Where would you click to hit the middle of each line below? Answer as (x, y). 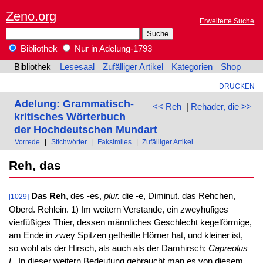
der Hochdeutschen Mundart (85, 129)
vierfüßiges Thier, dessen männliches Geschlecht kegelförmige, (130, 223)
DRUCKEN (237, 86)
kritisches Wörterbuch (70, 116)
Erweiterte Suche (227, 21)
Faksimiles (114, 142)
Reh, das (35, 165)
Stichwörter (69, 142)
